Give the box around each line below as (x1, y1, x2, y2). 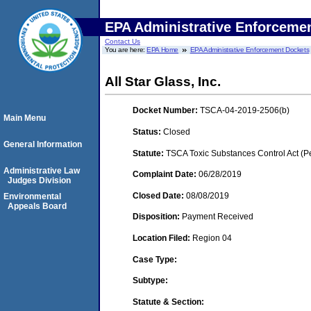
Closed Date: (133, 190, 186, 201)
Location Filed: (133, 233, 192, 243)
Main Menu (3, 113, 46, 123)
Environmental (3, 192, 61, 201)
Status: (133, 126, 163, 137)
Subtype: (133, 276, 168, 286)
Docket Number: (133, 106, 200, 116)
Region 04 (192, 233, 232, 243)
